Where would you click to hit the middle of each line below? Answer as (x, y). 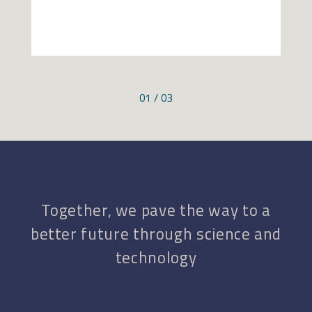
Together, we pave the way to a (156, 210)
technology (156, 257)
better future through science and (156, 233)
